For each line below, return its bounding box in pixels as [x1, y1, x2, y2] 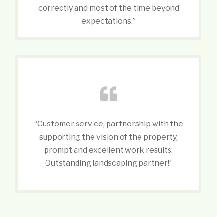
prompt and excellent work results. [44, 145, 173, 155]
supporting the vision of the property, [39, 132, 178, 141]
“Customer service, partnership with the [34, 119, 183, 128]
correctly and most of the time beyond [38, 3, 179, 13]
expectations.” [81, 16, 136, 26]
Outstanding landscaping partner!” [45, 158, 172, 168]
